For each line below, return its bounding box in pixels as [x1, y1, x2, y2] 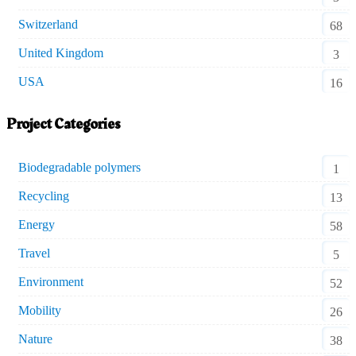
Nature [18, 331, 52, 346]
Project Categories [6, 112, 121, 135]
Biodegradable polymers [18, 160, 141, 174]
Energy [18, 217, 55, 231]
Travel [18, 246, 50, 260]
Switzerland [18, 17, 78, 32]
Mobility [18, 303, 61, 317]
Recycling [18, 188, 69, 203]
